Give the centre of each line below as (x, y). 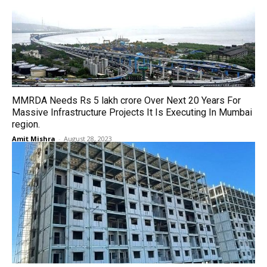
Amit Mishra (34, 139)
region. (26, 124)
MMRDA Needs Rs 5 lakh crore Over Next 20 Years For (126, 100)
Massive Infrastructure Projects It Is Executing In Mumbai (132, 112)
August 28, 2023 (88, 139)
